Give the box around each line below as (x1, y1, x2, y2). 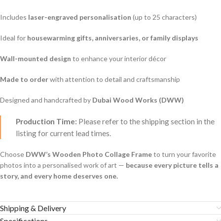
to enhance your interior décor (71, 54, 166, 63)
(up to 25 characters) (131, 13, 197, 22)
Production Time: (16, 117, 77, 126)
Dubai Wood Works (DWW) (92, 96, 184, 105)
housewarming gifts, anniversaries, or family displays (27, 34, 198, 42)
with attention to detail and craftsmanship (48, 75, 180, 84)
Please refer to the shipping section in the (77, 117, 215, 126)
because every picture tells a (126, 161, 219, 170)
